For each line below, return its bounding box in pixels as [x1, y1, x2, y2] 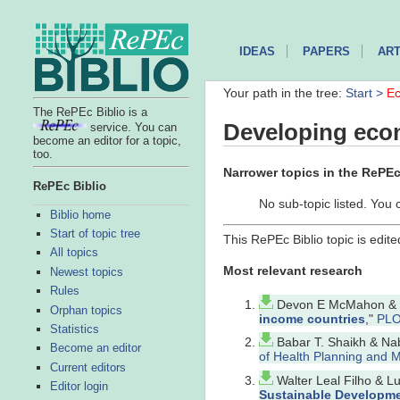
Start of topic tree [49, 227, 140, 241]
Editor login [49, 379, 108, 394]
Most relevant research [223, 263, 362, 279]
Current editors [49, 360, 126, 374]
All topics [49, 246, 98, 260]
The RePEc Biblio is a [32, 104, 147, 119]
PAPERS [302, 44, 350, 58]
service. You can [86, 120, 177, 134]
